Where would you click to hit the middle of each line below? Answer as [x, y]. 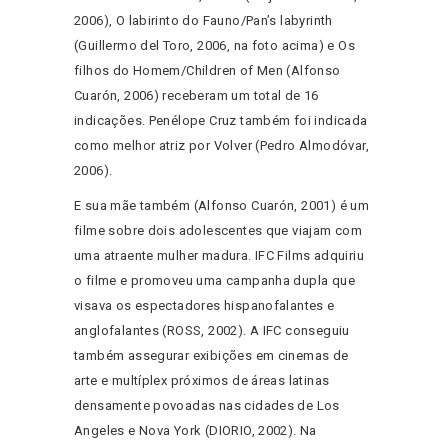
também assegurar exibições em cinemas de [211, 356]
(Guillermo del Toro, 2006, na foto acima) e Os [214, 46]
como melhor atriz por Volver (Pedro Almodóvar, [221, 146]
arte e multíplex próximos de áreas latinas [202, 381]
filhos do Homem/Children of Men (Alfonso [207, 71]
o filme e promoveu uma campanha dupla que [214, 281]
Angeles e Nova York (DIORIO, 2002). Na [195, 431]
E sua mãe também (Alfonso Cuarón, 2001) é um [222, 206]
